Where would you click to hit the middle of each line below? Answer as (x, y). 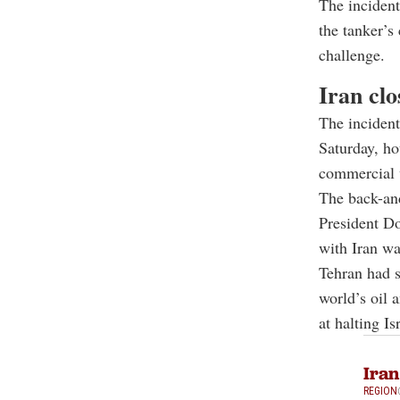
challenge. (352, 55)
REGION (380, 392)
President (351, 223)
